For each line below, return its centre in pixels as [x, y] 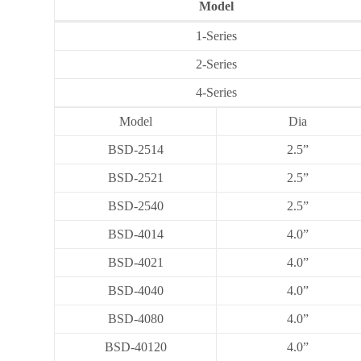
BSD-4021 [135, 262]
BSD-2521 [135, 177]
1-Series [217, 35]
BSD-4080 [135, 318]
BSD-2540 [135, 205]
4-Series [217, 92]
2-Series [217, 64]
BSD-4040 [135, 290]
